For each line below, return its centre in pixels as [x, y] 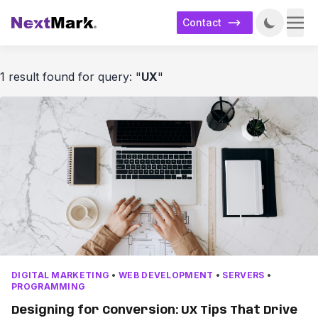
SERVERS [243, 275]
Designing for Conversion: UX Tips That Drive [154, 311]
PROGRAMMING [49, 286]
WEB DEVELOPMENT [166, 275]
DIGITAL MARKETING [61, 275]
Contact [202, 22]
